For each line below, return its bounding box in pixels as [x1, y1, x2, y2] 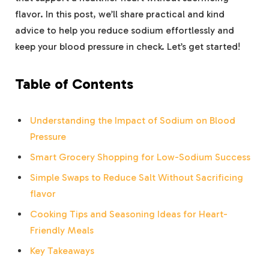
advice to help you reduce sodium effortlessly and [15, 25, 234, 37]
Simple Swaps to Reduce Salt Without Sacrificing [30, 172, 243, 184]
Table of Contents [15, 76, 133, 93]
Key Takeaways [30, 245, 94, 257]
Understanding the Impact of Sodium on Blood [30, 115, 235, 127]
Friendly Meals [30, 225, 94, 237]
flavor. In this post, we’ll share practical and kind [15, 8, 225, 20]
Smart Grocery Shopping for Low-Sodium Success [30, 151, 250, 163]
